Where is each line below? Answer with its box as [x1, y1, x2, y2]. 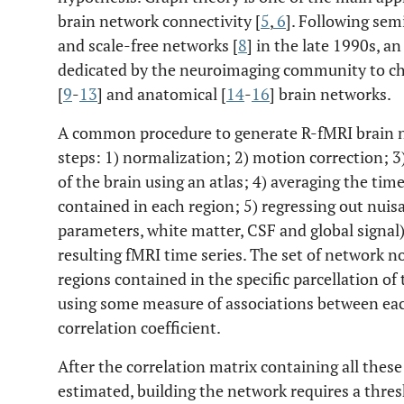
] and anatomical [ [97, 83, 226, 105]
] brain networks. [270, 83, 391, 105]
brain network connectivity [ [58, 10, 261, 32]
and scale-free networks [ [58, 34, 238, 56]
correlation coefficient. [58, 317, 221, 338]
